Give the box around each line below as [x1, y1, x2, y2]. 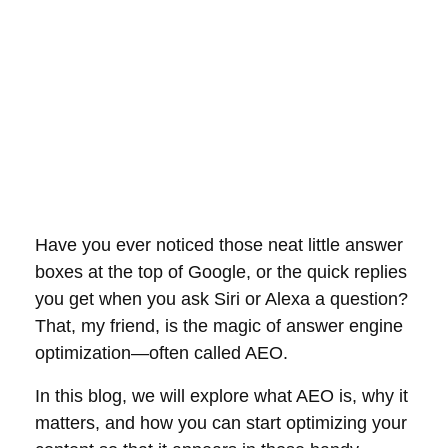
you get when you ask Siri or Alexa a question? [35, 289, 408, 309]
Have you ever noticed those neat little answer [35, 235, 403, 255]
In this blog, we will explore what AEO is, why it [35, 386, 408, 406]
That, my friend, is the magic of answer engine [35, 316, 403, 336]
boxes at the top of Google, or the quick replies [35, 262, 407, 282]
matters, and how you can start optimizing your [35, 413, 407, 433]
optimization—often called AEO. [35, 343, 288, 363]
